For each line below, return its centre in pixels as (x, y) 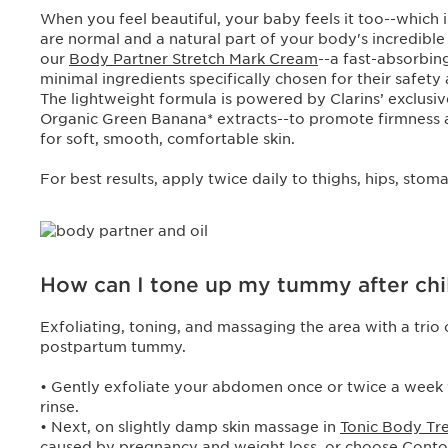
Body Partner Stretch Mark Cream (193, 59)
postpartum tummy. (115, 347)
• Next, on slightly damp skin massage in (190, 427)
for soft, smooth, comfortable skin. (169, 139)
